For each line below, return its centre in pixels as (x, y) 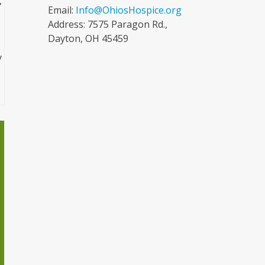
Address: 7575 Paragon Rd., (107, 24)
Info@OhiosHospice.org (128, 10)
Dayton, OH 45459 (88, 38)
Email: (62, 10)
